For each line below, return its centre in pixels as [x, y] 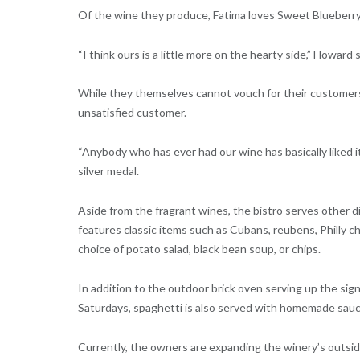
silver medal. [108, 171]
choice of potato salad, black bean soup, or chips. [199, 249]
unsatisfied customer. [132, 112]
